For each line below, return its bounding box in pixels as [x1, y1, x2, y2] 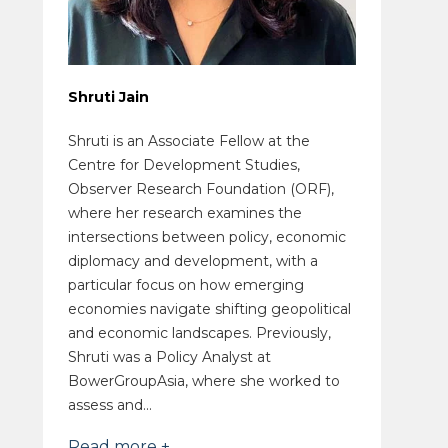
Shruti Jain [67, 87, 149, 106]
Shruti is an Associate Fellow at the [67, 131, 310, 150]
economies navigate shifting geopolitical [67, 299, 351, 318]
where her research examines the [67, 203, 302, 222]
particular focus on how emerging [67, 275, 304, 294]
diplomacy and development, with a [67, 251, 318, 270]
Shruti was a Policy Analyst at [67, 347, 271, 366]
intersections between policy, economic [67, 227, 346, 246]
